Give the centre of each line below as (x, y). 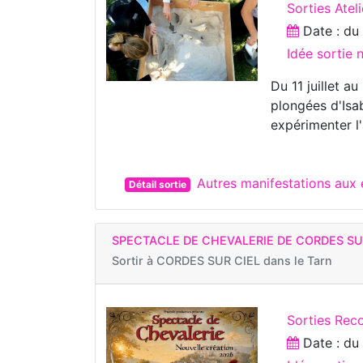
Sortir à (134, 261)
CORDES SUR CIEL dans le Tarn (244, 261)
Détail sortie (157, 185)
